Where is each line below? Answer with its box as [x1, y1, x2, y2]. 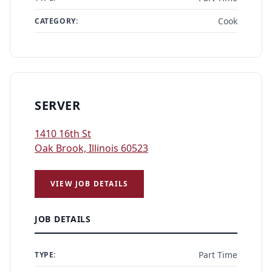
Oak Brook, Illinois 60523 [35, 141, 148, 155]
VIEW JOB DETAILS [50, 178, 129, 189]
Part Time [199, 249, 237, 260]
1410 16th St [35, 127, 91, 140]
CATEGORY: [35, 15, 78, 26]
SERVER [35, 97, 80, 114]
